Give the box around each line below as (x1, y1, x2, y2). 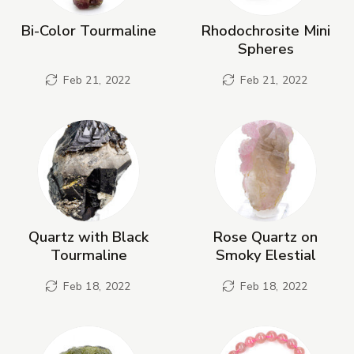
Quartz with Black (28, 227, 149, 247)
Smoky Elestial (215, 245, 316, 265)
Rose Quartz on (213, 227, 318, 247)
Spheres (237, 39, 294, 59)
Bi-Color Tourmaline (21, 21, 156, 41)
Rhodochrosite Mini (201, 21, 330, 41)
